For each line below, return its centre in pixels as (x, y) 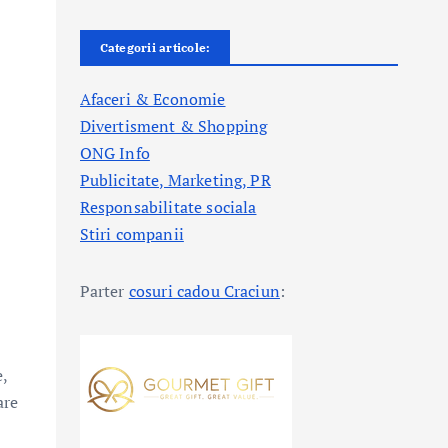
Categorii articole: (155, 47)
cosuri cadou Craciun (204, 291)
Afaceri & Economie (152, 99)
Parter (104, 291)
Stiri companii (131, 234)
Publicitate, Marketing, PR (175, 180)
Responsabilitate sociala (168, 207)
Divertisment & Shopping (173, 126)
